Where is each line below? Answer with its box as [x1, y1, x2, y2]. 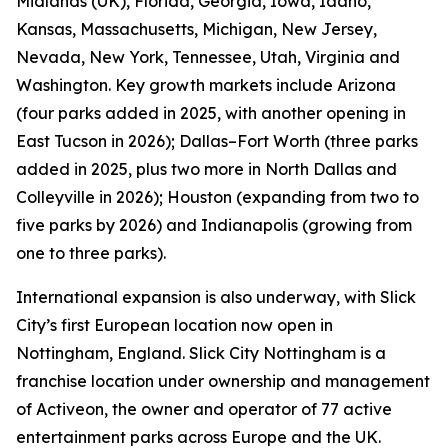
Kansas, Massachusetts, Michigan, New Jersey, [16, 19, 377, 39]
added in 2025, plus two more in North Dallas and [16, 159, 397, 179]
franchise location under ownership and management [16, 371, 430, 391]
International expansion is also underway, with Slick [16, 287, 416, 307]
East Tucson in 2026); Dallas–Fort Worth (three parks [16, 131, 418, 151]
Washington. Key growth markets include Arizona [16, 75, 396, 95]
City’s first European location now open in [16, 315, 333, 335]
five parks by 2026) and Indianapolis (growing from [16, 215, 412, 235]
